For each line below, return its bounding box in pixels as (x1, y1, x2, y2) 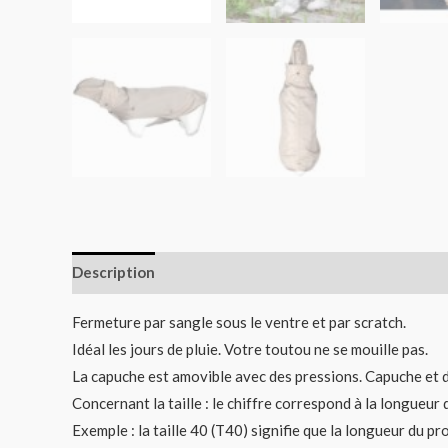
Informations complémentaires (173, 263, 389, 281)
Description (72, 263, 155, 281)
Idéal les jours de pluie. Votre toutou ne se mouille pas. (72, 339, 428, 358)
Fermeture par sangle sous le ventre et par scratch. (72, 312, 406, 331)
